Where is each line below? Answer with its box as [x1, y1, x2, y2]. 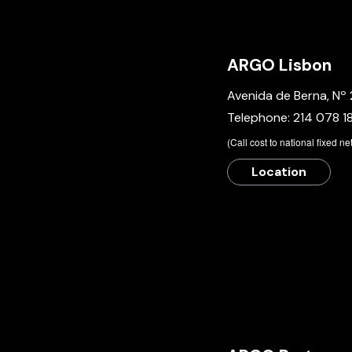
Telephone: [227, 109, 293, 126]
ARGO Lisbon [227, 54, 332, 76]
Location [251, 163, 306, 180]
